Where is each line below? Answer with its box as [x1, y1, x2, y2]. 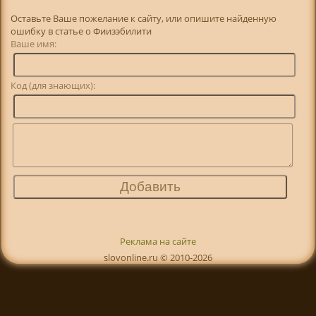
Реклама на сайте [119, 235, 196, 248]
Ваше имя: [11, 37, 99, 51]
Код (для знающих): [11, 79, 96, 92]
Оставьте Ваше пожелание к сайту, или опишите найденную [11, 12, 277, 25]
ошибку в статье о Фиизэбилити [11, 25, 152, 38]
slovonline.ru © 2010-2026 [103, 251, 212, 265]
